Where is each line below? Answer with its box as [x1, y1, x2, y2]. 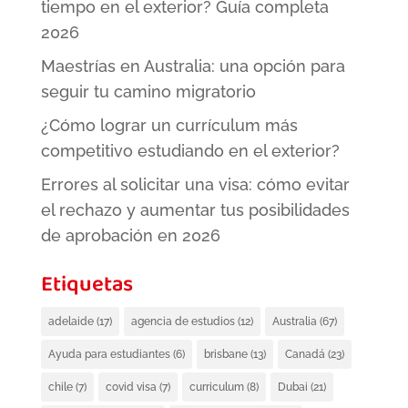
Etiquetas [40, 264, 133, 309]
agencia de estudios [130, 314, 235, 328]
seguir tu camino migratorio [40, 81, 256, 101]
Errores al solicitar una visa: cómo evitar [40, 174, 350, 194]
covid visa [105, 380, 157, 393]
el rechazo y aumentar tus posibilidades [40, 199, 350, 219]
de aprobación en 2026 [40, 225, 220, 245]
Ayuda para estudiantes [47, 347, 170, 361]
